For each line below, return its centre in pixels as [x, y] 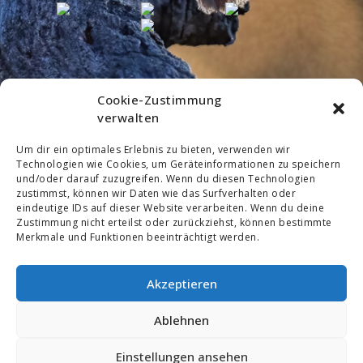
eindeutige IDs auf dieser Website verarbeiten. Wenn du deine [170, 208]
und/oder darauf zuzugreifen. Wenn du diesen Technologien [166, 179]
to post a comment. [259, 333]
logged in [149, 333]
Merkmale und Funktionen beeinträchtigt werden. [138, 237]
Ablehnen [181, 320]
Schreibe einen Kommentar [120, 296]
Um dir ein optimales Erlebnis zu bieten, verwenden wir [153, 149]
